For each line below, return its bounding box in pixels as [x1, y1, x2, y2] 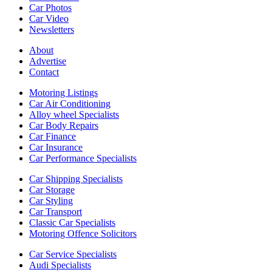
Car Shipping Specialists [29, 173, 123, 184]
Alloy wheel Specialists [29, 109, 119, 120]
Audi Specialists [29, 259, 91, 270]
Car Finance [29, 131, 76, 141]
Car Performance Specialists [29, 152, 137, 163]
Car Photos [29, 2, 72, 13]
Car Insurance [29, 141, 83, 152]
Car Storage [29, 184, 75, 195]
